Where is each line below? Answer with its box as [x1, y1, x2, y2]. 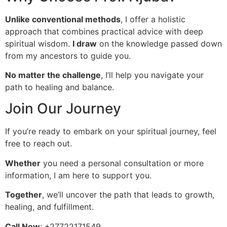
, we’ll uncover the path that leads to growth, [42, 190, 214, 200]
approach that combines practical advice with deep [5, 26, 203, 36]
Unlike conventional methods [5, 14, 121, 24]
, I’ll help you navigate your [101, 70, 204, 81]
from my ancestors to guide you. [5, 50, 131, 61]
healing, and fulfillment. [5, 202, 94, 212]
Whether [5, 158, 41, 168]
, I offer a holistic [121, 14, 185, 24]
